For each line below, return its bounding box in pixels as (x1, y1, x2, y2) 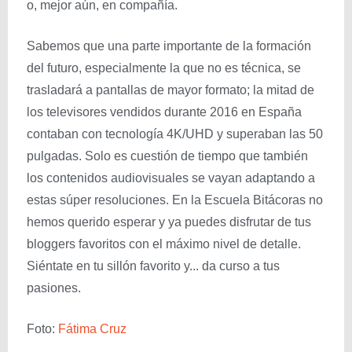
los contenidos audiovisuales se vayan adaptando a (27, 171, 315, 185)
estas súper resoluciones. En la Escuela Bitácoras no (27, 193, 323, 207)
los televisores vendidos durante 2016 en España (27, 105, 302, 119)
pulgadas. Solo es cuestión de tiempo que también (27, 149, 308, 163)
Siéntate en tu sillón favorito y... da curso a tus (27, 259, 280, 273)
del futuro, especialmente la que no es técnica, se (27, 61, 301, 75)
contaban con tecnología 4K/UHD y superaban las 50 (27, 127, 323, 141)
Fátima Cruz (58, 322, 126, 335)
